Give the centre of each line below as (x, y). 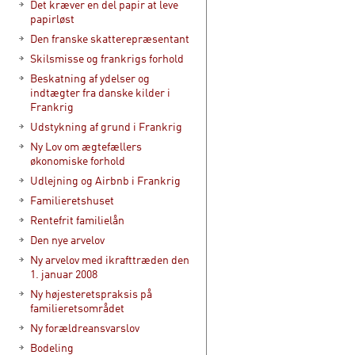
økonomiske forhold (78, 160)
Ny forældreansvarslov (85, 328)
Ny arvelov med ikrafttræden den (110, 260)
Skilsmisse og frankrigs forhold (107, 58)
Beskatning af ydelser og (90, 78)
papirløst (52, 19)
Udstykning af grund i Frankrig (106, 126)
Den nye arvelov (67, 240)
